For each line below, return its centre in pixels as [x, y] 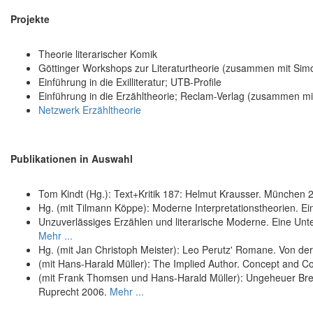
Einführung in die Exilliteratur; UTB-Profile [130, 82]
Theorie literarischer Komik [98, 54]
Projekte [30, 19]
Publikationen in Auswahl [72, 159]
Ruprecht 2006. [73, 292]
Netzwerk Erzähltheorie [90, 110]
